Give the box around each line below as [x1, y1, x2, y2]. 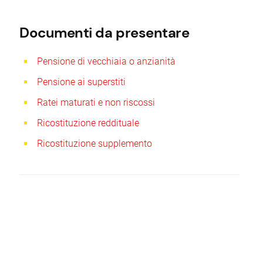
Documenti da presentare [19, 23, 190, 42]
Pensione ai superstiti [37, 76, 126, 87]
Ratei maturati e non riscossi [37, 97, 156, 108]
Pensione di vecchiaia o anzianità [37, 56, 176, 67]
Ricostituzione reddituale [37, 117, 140, 129]
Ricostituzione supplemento [37, 138, 153, 149]
